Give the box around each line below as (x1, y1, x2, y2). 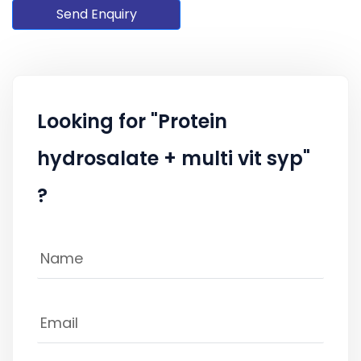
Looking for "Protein (37, 107, 227, 135)
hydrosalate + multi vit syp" (37, 144, 310, 172)
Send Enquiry (56, 4, 137, 23)
